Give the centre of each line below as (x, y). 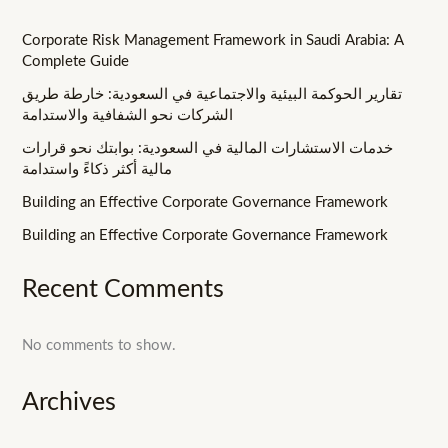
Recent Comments (123, 289)
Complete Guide (76, 62)
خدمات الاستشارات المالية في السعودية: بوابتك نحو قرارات (208, 149)
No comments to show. (99, 345)
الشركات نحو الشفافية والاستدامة (128, 116)
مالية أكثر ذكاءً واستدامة (97, 170)
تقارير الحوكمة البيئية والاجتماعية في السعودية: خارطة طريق (212, 95)
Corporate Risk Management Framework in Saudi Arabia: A (213, 41)
